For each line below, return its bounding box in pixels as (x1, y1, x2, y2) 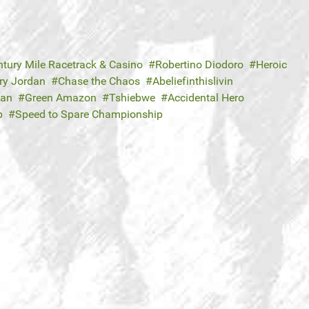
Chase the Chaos (58, 74, 140, 88)
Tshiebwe (109, 91, 155, 105)
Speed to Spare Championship (15, 108, 163, 121)
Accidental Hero (168, 91, 244, 105)
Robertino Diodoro (155, 58, 243, 72)
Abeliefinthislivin (152, 74, 233, 88)
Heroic (256, 58, 287, 72)
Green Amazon (25, 91, 97, 105)
